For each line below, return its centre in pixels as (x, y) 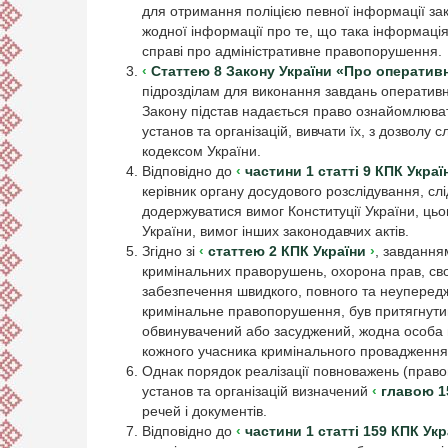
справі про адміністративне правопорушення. (292, 51)
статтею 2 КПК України (287, 251)
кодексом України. (201, 151)
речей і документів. (204, 411)
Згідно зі (170, 251)
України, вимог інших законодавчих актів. (275, 231)
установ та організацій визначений (257, 391)
